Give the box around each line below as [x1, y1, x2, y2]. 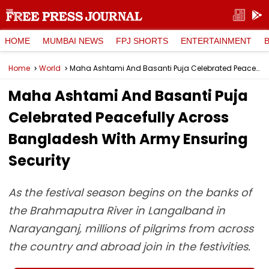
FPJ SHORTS [116, 35, 168, 46]
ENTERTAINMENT [181, 35, 252, 46]
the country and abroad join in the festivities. [8, 239, 250, 254]
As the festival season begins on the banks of [8, 185, 252, 200]
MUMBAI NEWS [43, 35, 103, 46]
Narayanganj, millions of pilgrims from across [8, 221, 253, 236]
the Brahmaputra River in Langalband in [8, 203, 225, 218]
